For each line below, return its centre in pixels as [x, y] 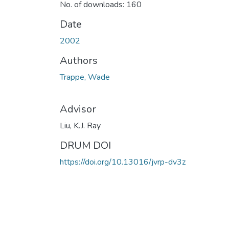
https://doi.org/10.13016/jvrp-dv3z [123, 162]
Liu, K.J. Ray [80, 125]
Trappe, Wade [85, 77]
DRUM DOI [85, 145]
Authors [79, 60]
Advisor [78, 109]
